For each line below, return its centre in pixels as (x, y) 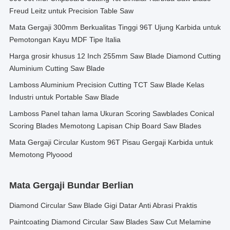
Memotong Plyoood (41, 155)
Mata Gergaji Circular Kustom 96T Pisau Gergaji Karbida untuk (111, 142)
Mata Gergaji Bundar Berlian (71, 185)
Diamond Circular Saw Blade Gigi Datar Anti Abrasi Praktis (103, 205)
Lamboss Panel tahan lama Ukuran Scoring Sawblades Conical (112, 113)
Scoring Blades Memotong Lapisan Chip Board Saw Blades (105, 126)
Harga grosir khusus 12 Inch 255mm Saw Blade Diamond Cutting (115, 56)
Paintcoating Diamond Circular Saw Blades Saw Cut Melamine (110, 222)
